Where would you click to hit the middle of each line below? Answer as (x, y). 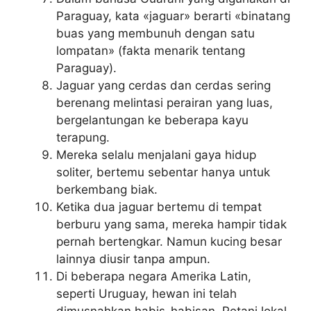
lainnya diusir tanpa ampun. (133, 259)
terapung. (83, 137)
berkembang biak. (107, 189)
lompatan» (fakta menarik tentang (151, 50)
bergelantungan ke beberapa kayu (152, 120)
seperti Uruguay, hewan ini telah (146, 293)
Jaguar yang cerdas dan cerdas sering (163, 85)
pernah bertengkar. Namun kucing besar (169, 241)
